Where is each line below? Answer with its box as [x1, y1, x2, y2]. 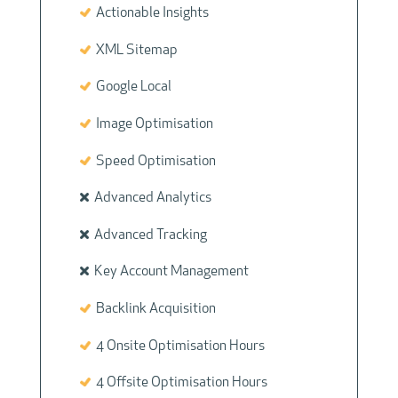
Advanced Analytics [88, 191, 211, 206]
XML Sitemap [90, 43, 178, 58]
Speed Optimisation [90, 154, 216, 169]
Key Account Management [88, 265, 249, 280]
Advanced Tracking [88, 227, 207, 243]
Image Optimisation [90, 117, 213, 132]
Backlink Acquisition [90, 302, 216, 317]
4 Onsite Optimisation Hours [90, 338, 265, 354]
